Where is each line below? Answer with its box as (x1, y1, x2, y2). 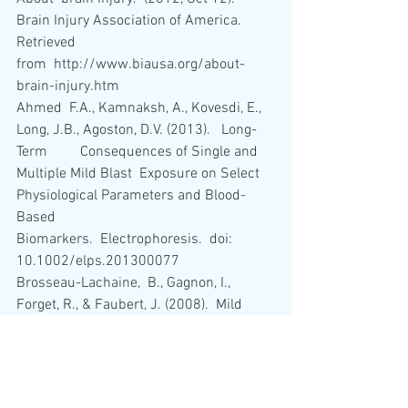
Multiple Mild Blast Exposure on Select (16, 165, 263, 184)
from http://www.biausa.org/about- (16, 56, 245, 75)
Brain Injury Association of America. (16, 12, 252, 31)
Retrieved (16, 34, 79, 53)
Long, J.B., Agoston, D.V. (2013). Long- (16, 121, 257, 140)
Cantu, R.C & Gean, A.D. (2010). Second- (16, 383, 271, 403)
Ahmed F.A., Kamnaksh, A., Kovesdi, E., (16, 99, 265, 118)
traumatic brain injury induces (16, 318, 214, 337)
